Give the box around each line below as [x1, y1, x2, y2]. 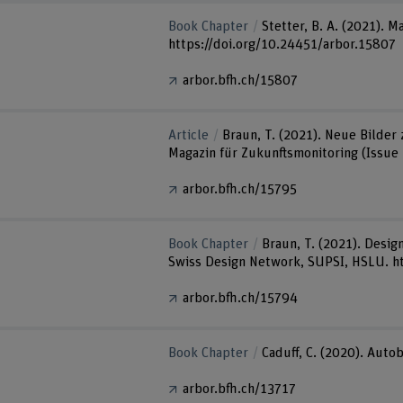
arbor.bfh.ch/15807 [183, 73, 299, 87]
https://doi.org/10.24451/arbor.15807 [168, 38, 397, 52]
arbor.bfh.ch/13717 [183, 381, 297, 396]
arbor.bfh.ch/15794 [183, 291, 299, 305]
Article [168, 129, 210, 143]
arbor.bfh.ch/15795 [183, 182, 298, 196]
